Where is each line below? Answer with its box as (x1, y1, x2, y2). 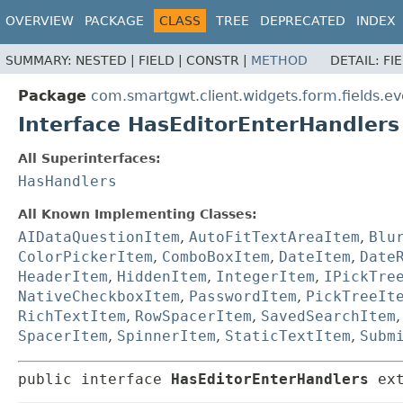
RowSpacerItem (135, 308, 252, 326)
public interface (18, 371, 171, 389)
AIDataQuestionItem (18, 228, 180, 246)
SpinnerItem (117, 327, 216, 345)
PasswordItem (189, 288, 297, 306)
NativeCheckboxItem (18, 288, 180, 306)
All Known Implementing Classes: (18, 207, 257, 222)
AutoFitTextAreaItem (189, 228, 360, 246)
